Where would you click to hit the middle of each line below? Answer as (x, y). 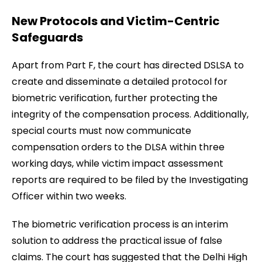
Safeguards (47, 37)
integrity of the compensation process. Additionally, (130, 114)
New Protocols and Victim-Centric (116, 21)
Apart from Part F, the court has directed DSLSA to (128, 65)
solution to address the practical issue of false (117, 241)
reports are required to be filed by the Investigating (130, 180)
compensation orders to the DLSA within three (118, 147)
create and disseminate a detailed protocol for (120, 82)
